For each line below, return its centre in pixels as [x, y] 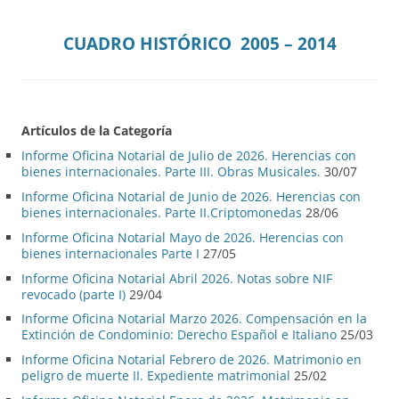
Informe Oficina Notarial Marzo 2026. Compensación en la [194, 319]
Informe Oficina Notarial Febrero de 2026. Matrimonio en [191, 360]
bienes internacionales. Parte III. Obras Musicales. [171, 172]
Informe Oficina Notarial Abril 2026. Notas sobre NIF [177, 278]
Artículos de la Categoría [97, 131]
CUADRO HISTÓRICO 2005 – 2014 [199, 44]
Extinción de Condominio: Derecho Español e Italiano [179, 335]
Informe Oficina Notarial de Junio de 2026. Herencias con [191, 197]
